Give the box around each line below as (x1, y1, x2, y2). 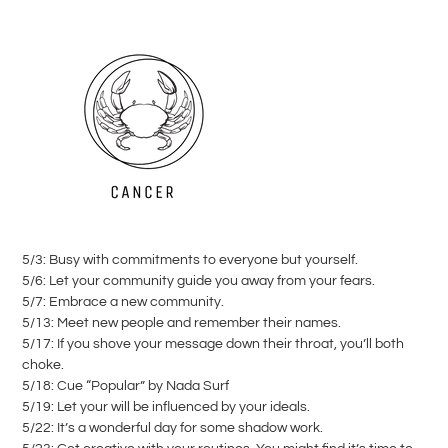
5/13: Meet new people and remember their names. (22, 316, 341, 331)
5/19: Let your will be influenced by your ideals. (22, 400, 310, 415)
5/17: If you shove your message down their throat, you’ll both (22, 337, 404, 352)
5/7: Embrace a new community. (22, 295, 224, 310)
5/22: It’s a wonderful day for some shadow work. (22, 421, 323, 436)
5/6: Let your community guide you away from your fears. (22, 274, 375, 289)
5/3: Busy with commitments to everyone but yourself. (22, 253, 358, 268)
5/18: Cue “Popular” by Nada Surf (22, 379, 229, 394)
